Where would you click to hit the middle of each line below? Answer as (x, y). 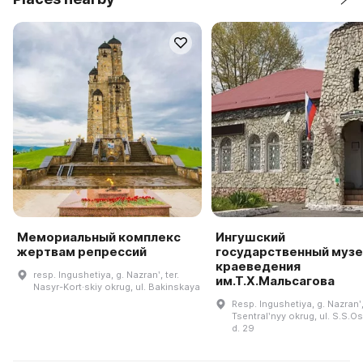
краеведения (258, 266)
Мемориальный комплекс (99, 237)
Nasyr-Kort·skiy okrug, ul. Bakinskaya (117, 286)
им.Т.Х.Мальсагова (275, 280)
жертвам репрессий (82, 251)
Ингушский (250, 237)
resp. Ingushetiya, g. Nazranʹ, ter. (106, 274)
